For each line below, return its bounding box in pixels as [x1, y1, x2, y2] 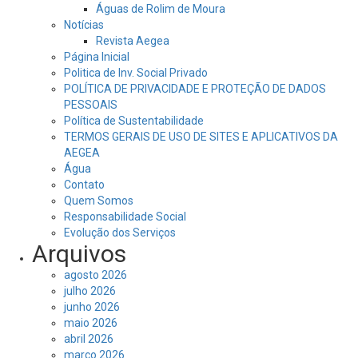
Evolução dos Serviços [64, 226, 176, 240]
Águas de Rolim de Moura [96, 2, 225, 16]
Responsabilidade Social [64, 210, 186, 224]
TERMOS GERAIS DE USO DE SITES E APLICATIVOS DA [64, 130, 338, 144]
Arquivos [32, 240, 126, 268]
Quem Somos [64, 194, 133, 208]
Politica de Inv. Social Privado [64, 66, 208, 80]
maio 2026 [64, 316, 117, 330]
